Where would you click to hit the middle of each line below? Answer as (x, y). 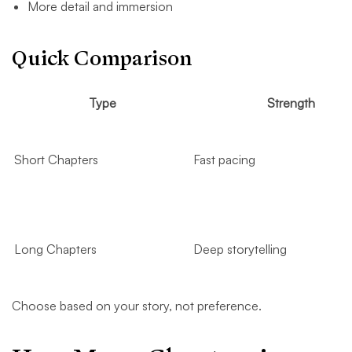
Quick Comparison (102, 59)
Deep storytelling (240, 249)
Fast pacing (224, 160)
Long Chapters (55, 249)
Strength (291, 103)
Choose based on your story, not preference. (137, 306)
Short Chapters (56, 160)
